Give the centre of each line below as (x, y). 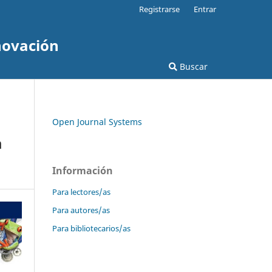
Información (83, 170)
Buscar (192, 66)
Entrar (205, 9)
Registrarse (160, 9)
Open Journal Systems (97, 121)
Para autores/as (81, 210)
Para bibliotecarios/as (91, 228)
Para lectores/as (81, 192)
